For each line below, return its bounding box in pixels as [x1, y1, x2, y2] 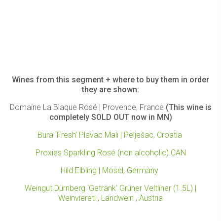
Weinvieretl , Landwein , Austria [58, 193, 163, 203]
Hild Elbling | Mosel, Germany [61, 165, 160, 175]
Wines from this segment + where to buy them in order [12, 74, 209, 84]
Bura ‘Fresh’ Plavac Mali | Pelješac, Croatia [37, 130, 184, 140]
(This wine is [165, 102, 212, 112]
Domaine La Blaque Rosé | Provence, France [9, 102, 166, 112]
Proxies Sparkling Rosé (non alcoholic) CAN [35, 147, 186, 157]
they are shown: [82, 84, 139, 94]
